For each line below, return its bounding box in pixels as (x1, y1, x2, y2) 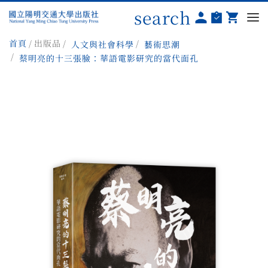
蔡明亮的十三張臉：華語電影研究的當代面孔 (19, 51, 199, 64)
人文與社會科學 (71, 38, 134, 51)
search (134, 5, 191, 30)
